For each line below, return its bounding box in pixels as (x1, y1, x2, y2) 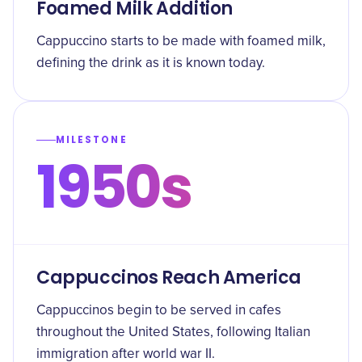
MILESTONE (56, 133, 128, 146)
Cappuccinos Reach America (36, 265, 302, 290)
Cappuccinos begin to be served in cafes (36, 304, 281, 318)
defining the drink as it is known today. (36, 57, 265, 70)
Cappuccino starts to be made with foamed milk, (36, 35, 326, 48)
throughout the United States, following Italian (36, 326, 310, 339)
